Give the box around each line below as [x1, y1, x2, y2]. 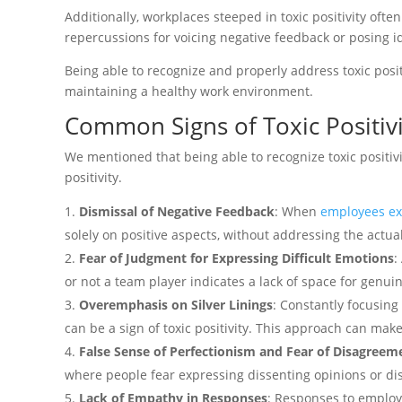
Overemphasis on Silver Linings [79, 295, 273, 313]
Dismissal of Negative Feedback [79, 202, 275, 220]
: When [275, 202, 320, 220]
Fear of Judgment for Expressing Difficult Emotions [79, 249, 394, 267]
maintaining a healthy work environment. [65, 82, 313, 100]
